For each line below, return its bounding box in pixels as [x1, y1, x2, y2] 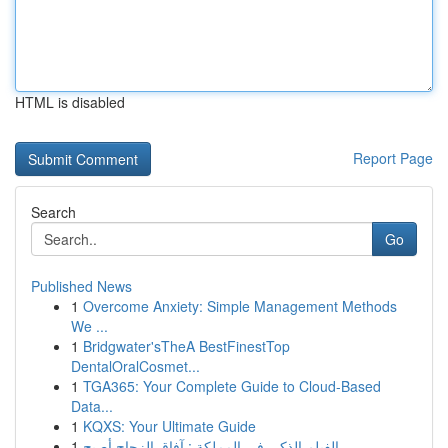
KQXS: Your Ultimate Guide [83, 416, 256, 436]
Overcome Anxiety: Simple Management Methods [83, 296, 397, 316]
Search [31, 202, 76, 222]
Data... [71, 396, 113, 416]
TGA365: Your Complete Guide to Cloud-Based [83, 376, 381, 396]
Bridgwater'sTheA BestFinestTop [83, 336, 290, 356]
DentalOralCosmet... [71, 356, 200, 376]
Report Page [353, 148, 433, 168]
